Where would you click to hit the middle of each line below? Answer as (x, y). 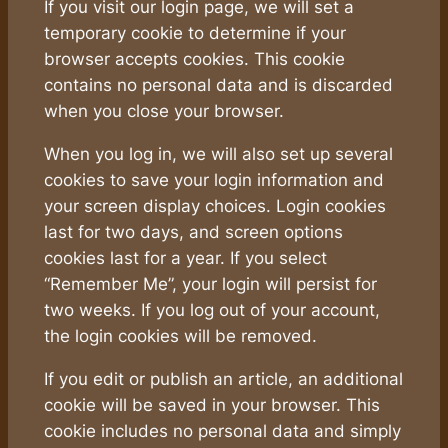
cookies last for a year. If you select (185, 258)
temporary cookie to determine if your (194, 33)
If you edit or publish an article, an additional (223, 378)
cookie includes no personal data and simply (222, 430)
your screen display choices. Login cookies (214, 206)
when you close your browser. (163, 111)
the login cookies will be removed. (180, 336)
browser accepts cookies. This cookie (194, 59)
